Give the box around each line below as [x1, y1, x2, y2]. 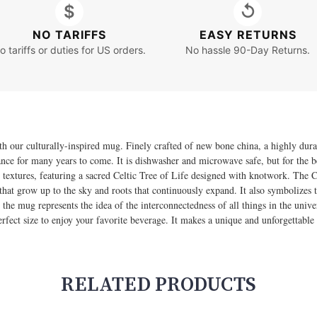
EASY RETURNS [199, 27, 296, 42]
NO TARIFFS [32, 27, 106, 42]
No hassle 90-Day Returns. [185, 43, 311, 56]
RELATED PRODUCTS [61, 272, 256, 298]
